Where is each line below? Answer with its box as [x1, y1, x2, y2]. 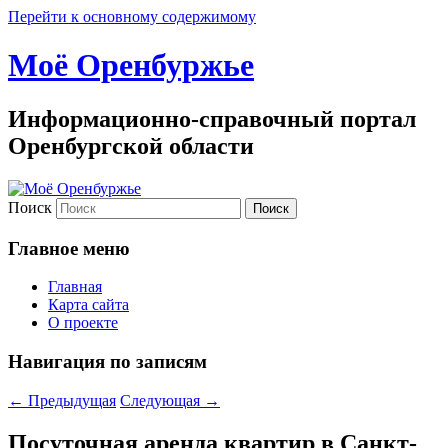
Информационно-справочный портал [8, 105, 416, 132]
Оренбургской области [8, 132, 254, 159]
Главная [48, 278, 102, 296]
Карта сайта [48, 296, 129, 314]
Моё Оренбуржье [8, 47, 254, 84]
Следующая [120, 391, 204, 409]
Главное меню [8, 237, 130, 259]
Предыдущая [24, 391, 116, 409]
